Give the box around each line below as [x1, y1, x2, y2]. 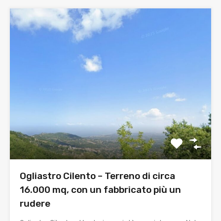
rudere [20, 197, 50, 209]
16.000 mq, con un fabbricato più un [20, 184, 181, 195]
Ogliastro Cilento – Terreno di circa [20, 170, 175, 182]
